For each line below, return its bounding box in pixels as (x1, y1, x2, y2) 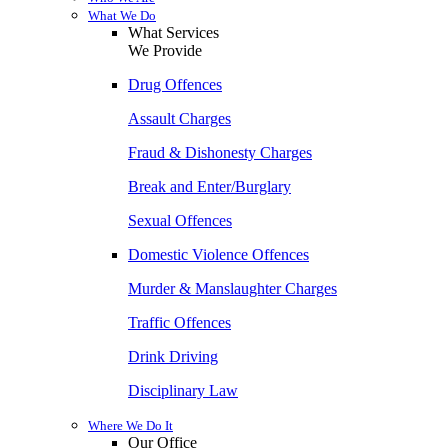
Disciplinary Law (128, 382, 238, 399)
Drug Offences (128, 76, 222, 93)
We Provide (128, 42, 202, 59)
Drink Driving (128, 348, 218, 365)
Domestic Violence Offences (128, 246, 309, 263)
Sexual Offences (128, 212, 232, 229)
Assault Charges (128, 110, 231, 127)
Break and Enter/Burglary (128, 178, 291, 195)
